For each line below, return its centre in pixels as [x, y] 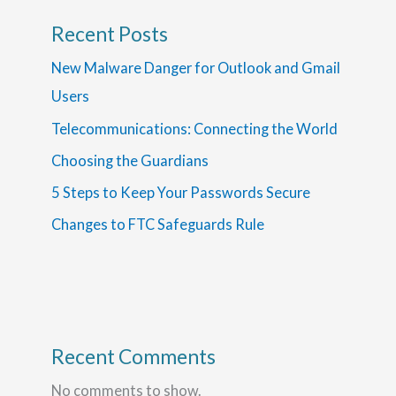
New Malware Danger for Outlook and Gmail [196, 68]
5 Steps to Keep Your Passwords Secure [181, 192]
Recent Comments [134, 357]
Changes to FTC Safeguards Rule [158, 224]
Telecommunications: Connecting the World [195, 128]
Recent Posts [110, 34]
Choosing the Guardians [132, 160]
